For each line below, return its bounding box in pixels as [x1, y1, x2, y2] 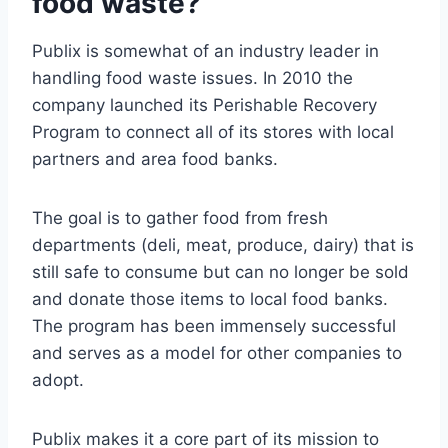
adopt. [32, 370, 84, 391]
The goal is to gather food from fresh [32, 208, 328, 229]
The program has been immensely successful [32, 316, 396, 337]
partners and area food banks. [32, 149, 278, 170]
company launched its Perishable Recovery [32, 95, 377, 116]
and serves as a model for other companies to [32, 343, 402, 364]
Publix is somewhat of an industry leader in [32, 41, 379, 62]
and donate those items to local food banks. [32, 289, 388, 310]
